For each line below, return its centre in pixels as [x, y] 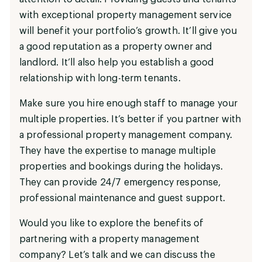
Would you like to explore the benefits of [112, 223]
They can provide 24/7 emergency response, [120, 182]
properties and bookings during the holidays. [121, 166]
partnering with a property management [109, 239]
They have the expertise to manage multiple [118, 151]
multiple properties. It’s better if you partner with [130, 119]
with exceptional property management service [126, 15]
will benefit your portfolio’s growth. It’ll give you [128, 31]
